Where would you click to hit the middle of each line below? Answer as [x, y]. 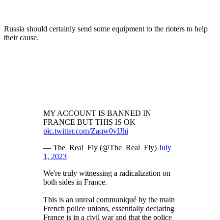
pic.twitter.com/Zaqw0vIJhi [86, 131]
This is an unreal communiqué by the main [109, 199]
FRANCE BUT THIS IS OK [89, 122]
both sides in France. [75, 182]
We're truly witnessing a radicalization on [107, 173]
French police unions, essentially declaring [109, 208]
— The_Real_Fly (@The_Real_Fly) [101, 147]
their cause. [21, 37]
